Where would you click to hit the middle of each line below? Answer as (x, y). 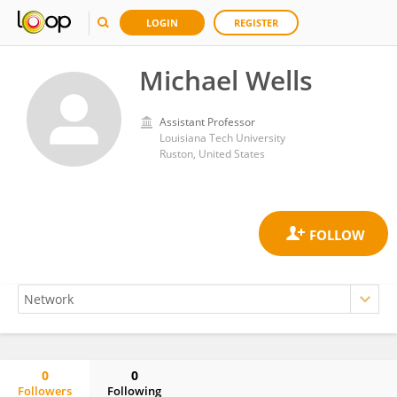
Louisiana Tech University (222, 138)
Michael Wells (226, 80)
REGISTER (256, 23)
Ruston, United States (212, 154)
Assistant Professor (207, 122)
